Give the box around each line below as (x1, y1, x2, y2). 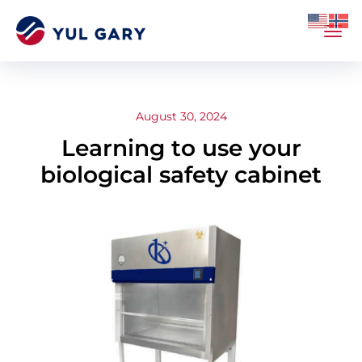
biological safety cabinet (40, 161, 322, 189)
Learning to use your (61, 134, 301, 162)
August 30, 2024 (136, 108, 227, 124)
